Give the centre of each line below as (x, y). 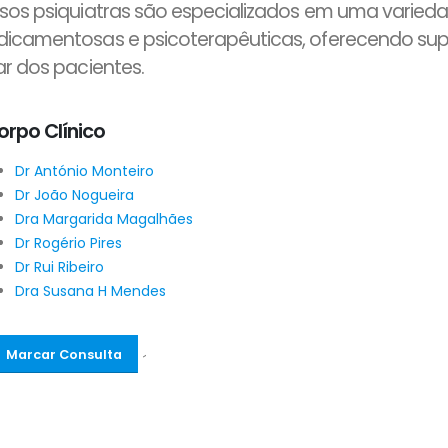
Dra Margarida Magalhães (104, 219)
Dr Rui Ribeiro (59, 267)
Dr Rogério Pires (68, 243)
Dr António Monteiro (84, 171)
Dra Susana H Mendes (90, 291)
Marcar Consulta (63, 354)
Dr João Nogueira (74, 195)
